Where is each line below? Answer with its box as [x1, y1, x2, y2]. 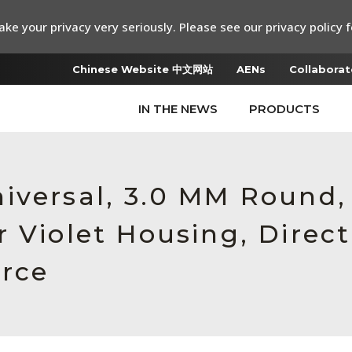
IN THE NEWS [138, 101, 218, 116]
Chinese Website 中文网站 [72, 63, 213, 75]
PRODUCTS [249, 101, 320, 116]
